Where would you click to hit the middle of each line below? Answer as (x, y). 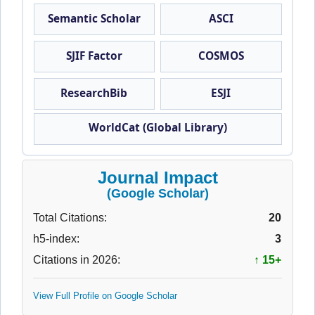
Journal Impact (157, 178)
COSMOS (221, 56)
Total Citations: (70, 218)
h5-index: (56, 239)
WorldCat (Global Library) (157, 127)
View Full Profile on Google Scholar (105, 296)
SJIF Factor (94, 56)
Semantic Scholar (94, 19)
